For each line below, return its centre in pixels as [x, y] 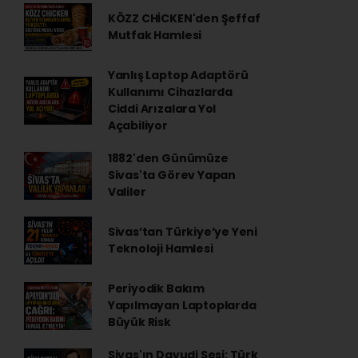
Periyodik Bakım [156, 288]
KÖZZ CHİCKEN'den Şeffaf [184, 18]
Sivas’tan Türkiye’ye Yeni [183, 232]
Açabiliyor [137, 125]
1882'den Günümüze [168, 158]
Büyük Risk [139, 322]
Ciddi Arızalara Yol [162, 109]
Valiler [127, 192]
